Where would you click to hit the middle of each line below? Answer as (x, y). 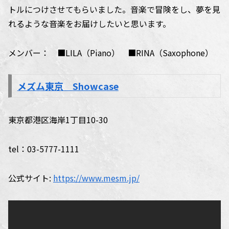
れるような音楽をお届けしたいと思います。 (89, 23)
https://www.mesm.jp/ (96, 178)
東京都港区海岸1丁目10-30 (58, 120)
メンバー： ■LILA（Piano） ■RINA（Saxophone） (111, 52)
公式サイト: (31, 178)
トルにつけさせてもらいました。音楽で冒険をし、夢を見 (114, 9)
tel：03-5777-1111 (44, 148)
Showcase (95, 86)
